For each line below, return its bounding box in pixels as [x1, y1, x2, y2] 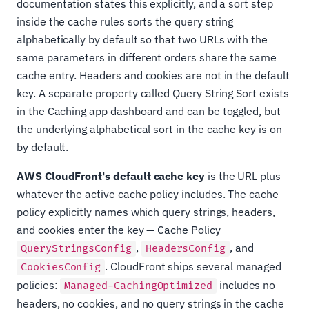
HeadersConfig [145, 242, 226, 256]
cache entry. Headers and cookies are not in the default [17, 68, 290, 83]
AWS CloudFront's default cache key [17, 169, 205, 183]
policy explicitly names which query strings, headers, [17, 205, 275, 219]
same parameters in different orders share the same [17, 50, 277, 65]
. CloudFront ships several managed [105, 259, 282, 274]
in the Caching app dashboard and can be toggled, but [17, 104, 281, 119]
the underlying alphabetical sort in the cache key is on [17, 122, 282, 137]
